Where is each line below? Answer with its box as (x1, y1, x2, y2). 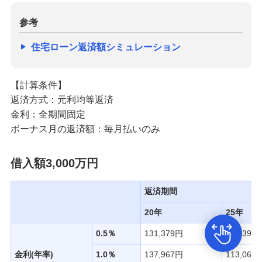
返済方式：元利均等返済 (10, 94, 113, 105)
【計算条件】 (10, 80, 67, 90)
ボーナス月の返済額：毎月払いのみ (10, 123, 160, 134)
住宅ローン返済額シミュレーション (30, 42, 181, 52)
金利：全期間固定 (10, 109, 85, 119)
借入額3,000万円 (10, 156, 98, 170)
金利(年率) (14, 249, 53, 259)
